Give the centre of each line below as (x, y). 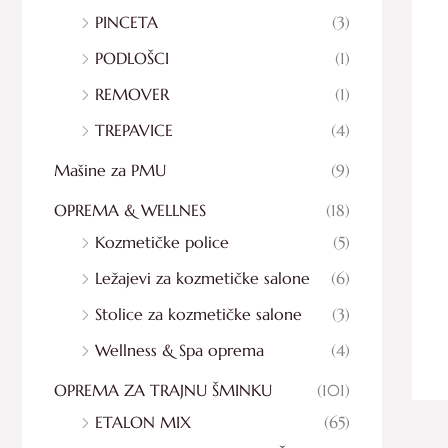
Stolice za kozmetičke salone (198, 313)
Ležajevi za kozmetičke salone (202, 277)
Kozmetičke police (162, 241)
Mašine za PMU (110, 169)
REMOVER (132, 93)
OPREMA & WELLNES (130, 209)
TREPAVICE (134, 129)
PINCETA (126, 21)
